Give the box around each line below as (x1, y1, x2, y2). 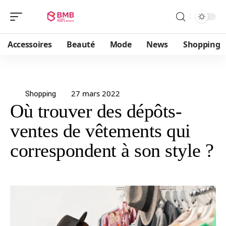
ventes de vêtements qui (10, 120, 191, 141)
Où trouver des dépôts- (10, 100, 182, 122)
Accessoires (8, 39, 52, 50)
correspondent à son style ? (10, 140, 214, 161)
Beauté (67, 39, 95, 50)
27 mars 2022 (71, 88, 120, 98)
